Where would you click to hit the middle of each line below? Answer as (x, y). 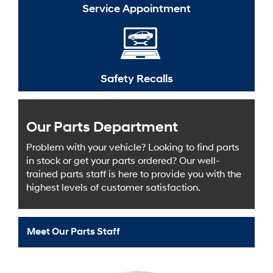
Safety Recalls (136, 79)
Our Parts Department (102, 127)
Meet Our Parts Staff (73, 232)
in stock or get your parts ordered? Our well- (123, 161)
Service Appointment (136, 9)
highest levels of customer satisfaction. (113, 188)
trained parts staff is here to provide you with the (134, 174)
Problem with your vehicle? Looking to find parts (133, 147)
